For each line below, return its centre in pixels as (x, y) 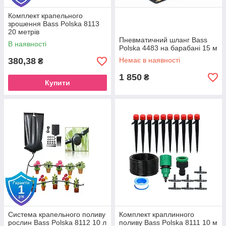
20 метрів (24, 32)
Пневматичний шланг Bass (163, 40)
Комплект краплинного (157, 214)
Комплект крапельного (45, 16)
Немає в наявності (150, 60)
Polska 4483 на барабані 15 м (168, 48)
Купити (58, 83)
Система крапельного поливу (57, 214)
